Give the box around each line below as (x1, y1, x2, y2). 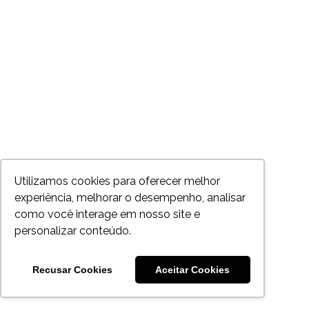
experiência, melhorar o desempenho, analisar (14, 191, 246, 205)
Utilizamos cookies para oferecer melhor (14, 175, 221, 188)
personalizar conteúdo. (14, 224, 132, 238)
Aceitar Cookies (155, 264, 230, 276)
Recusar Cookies (32, 264, 112, 276)
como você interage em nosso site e (14, 208, 201, 221)
